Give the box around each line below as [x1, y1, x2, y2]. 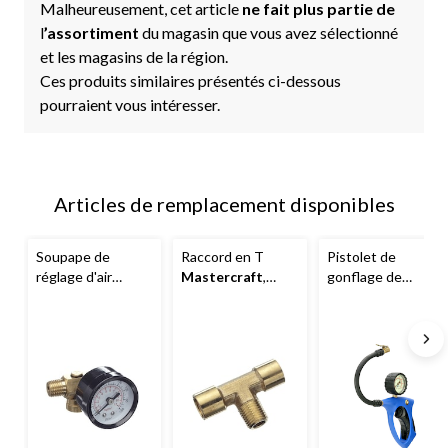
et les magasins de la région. [40, 46, 228, 66]
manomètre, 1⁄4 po [36, 307, 153, 325]
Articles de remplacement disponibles [53, 191, 395, 216]
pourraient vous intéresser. [40, 94, 220, 114]
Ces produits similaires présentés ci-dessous [40, 70, 341, 90]
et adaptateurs [326, 307, 421, 325]
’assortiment [44, 22, 142, 42]
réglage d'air [36, 267, 112, 285]
